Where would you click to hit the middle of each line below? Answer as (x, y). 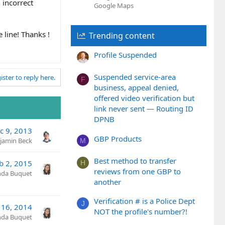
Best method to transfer (135, 160)
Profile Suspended (125, 55)
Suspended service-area (135, 77)
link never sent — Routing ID (144, 109)
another (107, 182)
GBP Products (118, 138)
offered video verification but (144, 98)
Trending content (122, 36)
